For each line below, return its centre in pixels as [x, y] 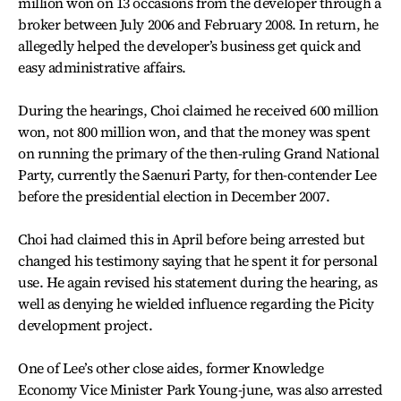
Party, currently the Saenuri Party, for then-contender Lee [197, 175]
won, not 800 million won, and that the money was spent [194, 132]
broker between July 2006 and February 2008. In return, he [198, 24]
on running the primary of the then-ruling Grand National [199, 153]
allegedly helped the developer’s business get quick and [190, 46]
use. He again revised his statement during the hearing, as [198, 282]
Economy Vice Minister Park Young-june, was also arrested [200, 389]
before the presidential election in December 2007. [174, 196]
